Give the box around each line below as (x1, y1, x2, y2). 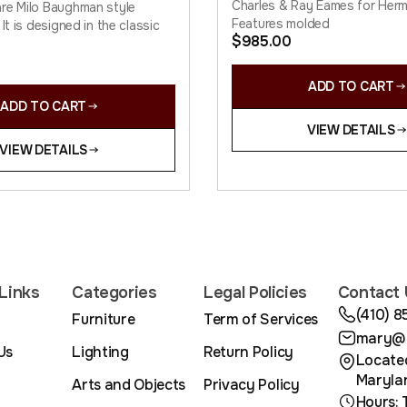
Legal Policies (203, 282, 307, 303)
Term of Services (203, 309, 318, 329)
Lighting (72, 342, 129, 362)
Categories (72, 282, 157, 303)
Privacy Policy (203, 374, 300, 394)
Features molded (232, 15, 330, 32)
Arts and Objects (72, 374, 186, 394)
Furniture (72, 309, 135, 329)
